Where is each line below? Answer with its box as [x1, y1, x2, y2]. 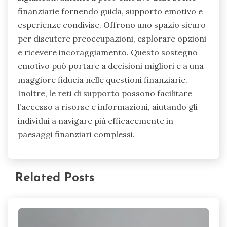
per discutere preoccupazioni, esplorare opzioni [18, 33, 206, 44]
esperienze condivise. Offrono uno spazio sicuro [18, 20, 206, 30]
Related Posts [15, 172, 94, 185]
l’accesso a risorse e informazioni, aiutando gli [18, 102, 198, 112]
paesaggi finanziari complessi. [18, 129, 135, 140]
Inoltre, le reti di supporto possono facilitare [18, 88, 192, 99]
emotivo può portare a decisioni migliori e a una [18, 61, 204, 71]
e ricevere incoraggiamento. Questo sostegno [18, 47, 198, 58]
